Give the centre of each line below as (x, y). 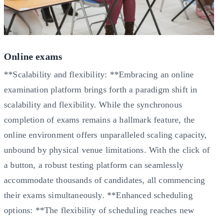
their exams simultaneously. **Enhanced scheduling (98, 195)
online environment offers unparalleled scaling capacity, (106, 135)
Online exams (33, 56)
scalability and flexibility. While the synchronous (93, 104)
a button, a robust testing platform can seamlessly (94, 165)
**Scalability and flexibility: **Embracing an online (99, 74)
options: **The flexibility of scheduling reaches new (99, 210)
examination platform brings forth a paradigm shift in (101, 89)
